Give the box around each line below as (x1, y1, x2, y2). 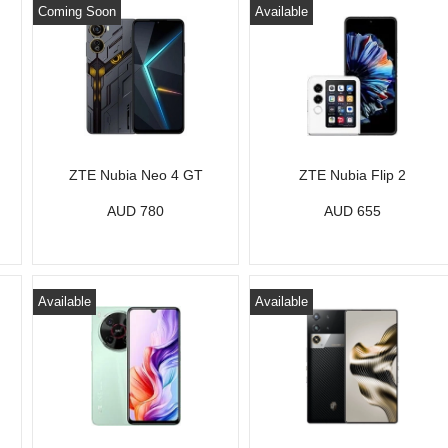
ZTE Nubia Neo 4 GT (68, 167, 203, 183)
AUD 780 (107, 203, 165, 219)
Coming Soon (38, 4, 117, 19)
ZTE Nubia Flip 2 (299, 167, 407, 183)
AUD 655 (324, 203, 382, 219)
